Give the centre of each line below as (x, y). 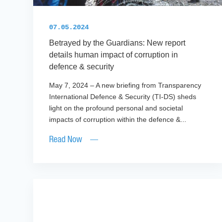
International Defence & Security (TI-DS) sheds (123, 97)
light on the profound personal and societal (116, 108)
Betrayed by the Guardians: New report (117, 43)
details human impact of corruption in (114, 55)
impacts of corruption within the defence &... (118, 120)
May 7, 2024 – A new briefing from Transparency (125, 85)
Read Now (66, 140)
